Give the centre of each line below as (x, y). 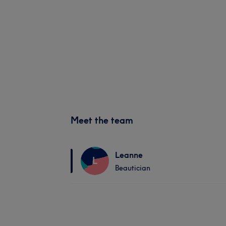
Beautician (133, 168)
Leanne (129, 155)
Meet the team (102, 120)
